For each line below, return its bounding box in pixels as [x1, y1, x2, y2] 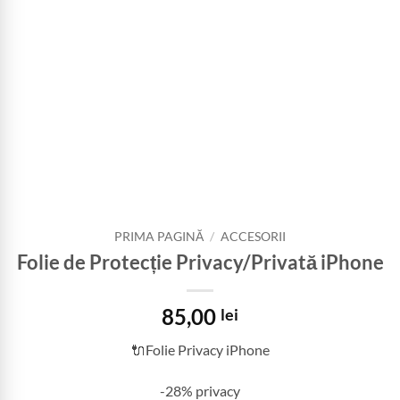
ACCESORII [221, 229, 287, 244]
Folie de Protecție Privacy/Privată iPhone [16, 250, 384, 275]
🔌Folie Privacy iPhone [130, 341, 270, 359]
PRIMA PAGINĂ [113, 229, 204, 244]
